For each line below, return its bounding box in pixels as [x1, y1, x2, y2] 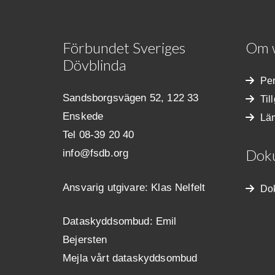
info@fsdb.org [63, 147, 129, 159]
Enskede [63, 110, 104, 122]
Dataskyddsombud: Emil [63, 215, 177, 227]
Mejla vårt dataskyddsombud [63, 252, 198, 264]
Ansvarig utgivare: [63, 181, 152, 193]
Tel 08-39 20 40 [63, 129, 134, 141]
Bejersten [63, 234, 107, 246]
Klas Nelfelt [151, 181, 206, 193]
